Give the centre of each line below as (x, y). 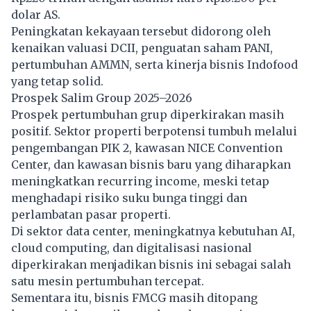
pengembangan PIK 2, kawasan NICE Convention (147, 148)
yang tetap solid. (57, 81)
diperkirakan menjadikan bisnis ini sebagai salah (151, 264)
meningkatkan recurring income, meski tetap (140, 181)
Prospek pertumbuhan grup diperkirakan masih (148, 114)
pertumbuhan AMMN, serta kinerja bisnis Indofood (154, 64)
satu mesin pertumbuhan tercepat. (109, 281)
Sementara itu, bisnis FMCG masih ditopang (134, 297)
